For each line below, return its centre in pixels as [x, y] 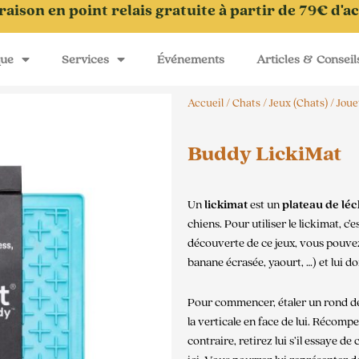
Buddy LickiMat [264, 154]
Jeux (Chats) [298, 103]
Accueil [206, 103]
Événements [190, 59]
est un [265, 204]
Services [85, 59]
